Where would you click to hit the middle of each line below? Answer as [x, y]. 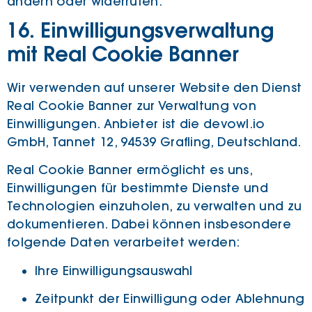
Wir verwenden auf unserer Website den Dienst [155, 87]
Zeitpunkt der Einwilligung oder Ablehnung [170, 299]
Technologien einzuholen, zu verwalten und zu [155, 206]
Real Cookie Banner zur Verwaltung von [132, 106]
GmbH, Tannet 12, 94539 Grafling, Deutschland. [154, 142]
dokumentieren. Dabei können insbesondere [149, 225]
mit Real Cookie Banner [123, 55]
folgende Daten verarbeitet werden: [124, 243]
